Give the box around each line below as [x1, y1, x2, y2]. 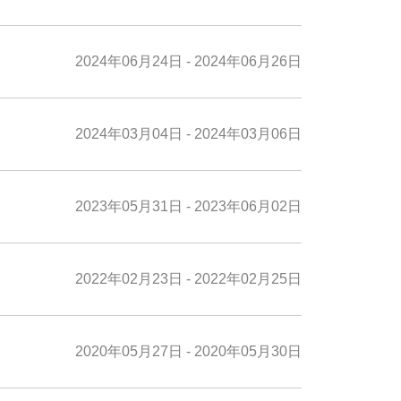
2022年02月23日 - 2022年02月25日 [75, 271, 302, 286]
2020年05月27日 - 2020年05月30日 [75, 344, 302, 359]
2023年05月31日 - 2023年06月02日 [75, 199, 302, 214]
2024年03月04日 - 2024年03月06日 [75, 126, 302, 141]
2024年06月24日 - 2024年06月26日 [75, 54, 302, 69]
